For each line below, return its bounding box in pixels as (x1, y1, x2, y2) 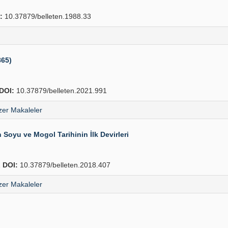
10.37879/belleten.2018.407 (18, 161, 110, 169)
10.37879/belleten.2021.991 (14, 87, 107, 95)
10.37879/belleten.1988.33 (3, 12, 91, 20)
